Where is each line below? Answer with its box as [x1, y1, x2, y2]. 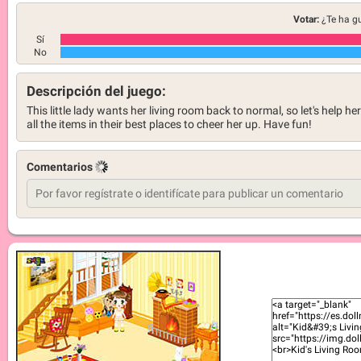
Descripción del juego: [27, 83, 166, 99]
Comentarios [27, 160, 95, 173]
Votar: [293, 13, 320, 25]
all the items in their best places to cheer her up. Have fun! [27, 118, 312, 131]
